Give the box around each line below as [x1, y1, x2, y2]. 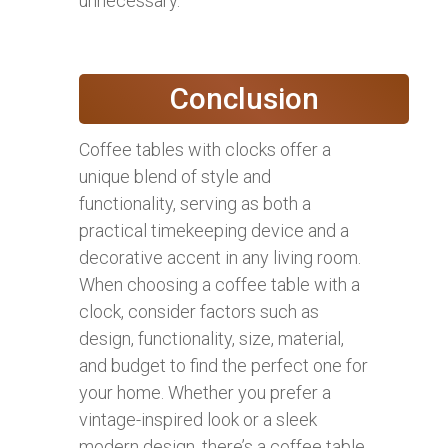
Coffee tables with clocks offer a [79, 139, 331, 161]
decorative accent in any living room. [79, 247, 361, 269]
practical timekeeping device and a [79, 220, 349, 242]
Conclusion [169, 81, 319, 117]
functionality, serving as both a [79, 193, 311, 215]
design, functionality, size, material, [79, 328, 344, 350]
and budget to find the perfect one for [79, 355, 368, 377]
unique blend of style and [79, 166, 271, 188]
